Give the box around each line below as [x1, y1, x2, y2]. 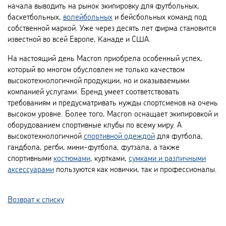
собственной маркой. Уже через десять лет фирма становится [8, 22, 216, 33]
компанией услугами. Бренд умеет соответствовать [8, 86, 180, 96]
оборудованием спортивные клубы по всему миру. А [8, 119, 182, 130]
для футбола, [155, 130, 203, 141]
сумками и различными [129, 152, 206, 163]
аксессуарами [8, 163, 54, 174]
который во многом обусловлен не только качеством [8, 64, 185, 74]
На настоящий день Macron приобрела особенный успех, [8, 52, 202, 63]
